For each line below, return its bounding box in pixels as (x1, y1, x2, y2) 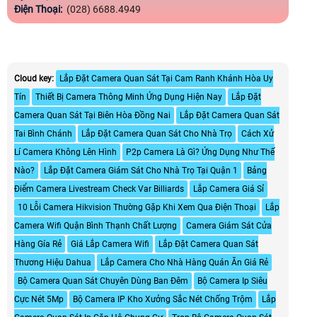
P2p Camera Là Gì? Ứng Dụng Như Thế (126, 146, 275, 157)
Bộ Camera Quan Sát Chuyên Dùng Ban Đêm (18, 275, 188, 286)
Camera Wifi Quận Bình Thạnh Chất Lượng (14, 220, 177, 231)
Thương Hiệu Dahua (14, 257, 91, 267)
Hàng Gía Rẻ (14, 238, 62, 249)
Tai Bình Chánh (14, 128, 72, 139)
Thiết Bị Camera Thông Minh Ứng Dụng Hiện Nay (35, 91, 222, 102)
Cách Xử (241, 128, 274, 139)
